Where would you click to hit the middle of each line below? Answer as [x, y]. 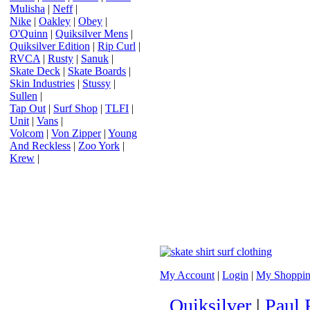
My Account [187, 275]
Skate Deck [35, 71]
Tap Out [28, 108]
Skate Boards [97, 71]
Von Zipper [76, 133]
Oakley [55, 21]
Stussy [97, 83]
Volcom [27, 133]
